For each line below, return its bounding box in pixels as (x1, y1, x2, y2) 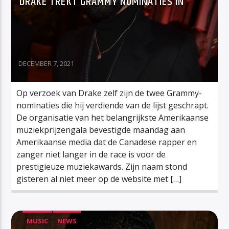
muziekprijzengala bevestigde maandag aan (16, 124, 186, 135)
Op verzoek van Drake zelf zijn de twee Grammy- (16, 87, 202, 99)
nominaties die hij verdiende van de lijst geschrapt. (16, 99, 209, 111)
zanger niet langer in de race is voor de (16, 148, 166, 160)
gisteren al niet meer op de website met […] (16, 173, 182, 185)
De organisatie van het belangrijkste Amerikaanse (16, 111, 209, 123)
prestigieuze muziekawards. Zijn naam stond (16, 161, 188, 172)
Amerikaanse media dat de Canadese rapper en (16, 136, 197, 148)
